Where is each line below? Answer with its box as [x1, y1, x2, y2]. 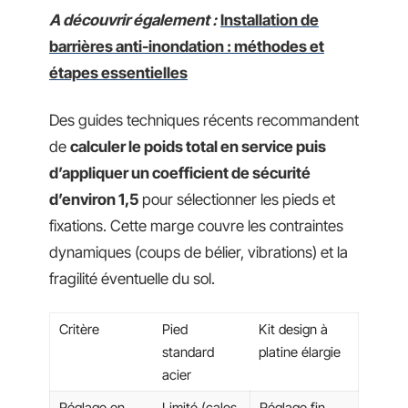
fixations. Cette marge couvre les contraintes [49, 216, 343, 235]
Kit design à [259, 321, 328, 338]
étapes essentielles [49, 64, 188, 82]
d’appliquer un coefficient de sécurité [49, 163, 311, 182]
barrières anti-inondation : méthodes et [49, 37, 324, 56]
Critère [59, 321, 99, 338]
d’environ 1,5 [49, 189, 138, 209]
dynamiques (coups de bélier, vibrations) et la [49, 242, 348, 261]
